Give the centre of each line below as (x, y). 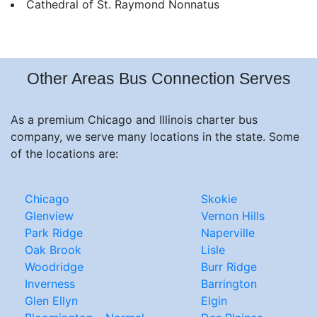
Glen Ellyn (51, 300)
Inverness (50, 283)
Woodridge (54, 266)
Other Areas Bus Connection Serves (158, 78)
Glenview (49, 215)
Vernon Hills (232, 215)
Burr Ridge (229, 266)
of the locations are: (64, 153)
